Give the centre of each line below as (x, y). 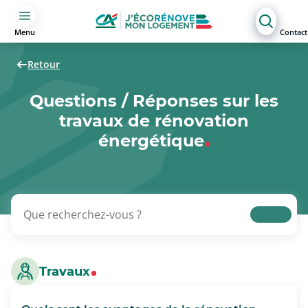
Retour (44, 64)
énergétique (151, 140)
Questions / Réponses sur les (154, 100)
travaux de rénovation (154, 120)
